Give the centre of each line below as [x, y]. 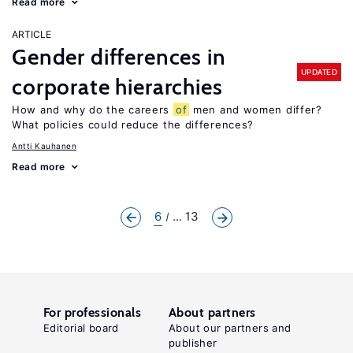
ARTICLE [32, 34]
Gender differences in [119, 57]
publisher [193, 343]
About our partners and [230, 328]
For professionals [93, 312]
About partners [212, 312]
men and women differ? [256, 110]
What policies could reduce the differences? [133, 124]
